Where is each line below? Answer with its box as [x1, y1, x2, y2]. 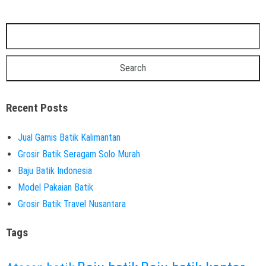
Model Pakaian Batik [18, 181, 93, 193]
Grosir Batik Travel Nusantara [18, 198, 126, 210]
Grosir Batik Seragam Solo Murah [18, 148, 140, 160]
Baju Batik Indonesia [18, 164, 92, 176]
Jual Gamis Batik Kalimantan [18, 131, 121, 143]
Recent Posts [6, 101, 68, 115]
